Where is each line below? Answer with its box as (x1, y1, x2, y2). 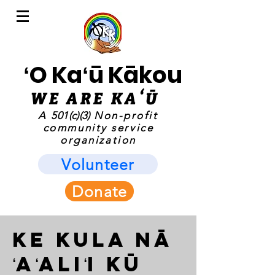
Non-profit (90, 109, 158, 122)
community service (42, 122, 154, 134)
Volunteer (61, 155, 134, 174)
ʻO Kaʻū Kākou (23, 59, 182, 91)
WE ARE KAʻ (31, 90, 145, 109)
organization (60, 134, 136, 146)
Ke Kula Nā (12, 227, 173, 252)
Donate (71, 182, 128, 201)
